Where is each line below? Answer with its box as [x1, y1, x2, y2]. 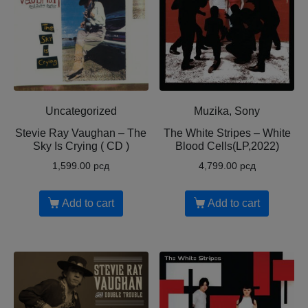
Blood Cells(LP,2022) [175, 140, 279, 152]
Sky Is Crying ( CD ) [32, 140, 129, 152]
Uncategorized [45, 104, 117, 117]
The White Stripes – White [163, 126, 291, 139]
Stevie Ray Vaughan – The [15, 126, 147, 139]
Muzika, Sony [194, 104, 261, 117]
